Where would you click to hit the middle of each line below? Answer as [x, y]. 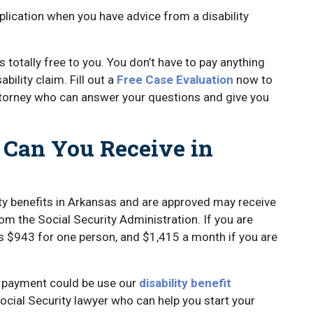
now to [253, 80]
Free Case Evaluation [175, 80]
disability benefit [185, 283]
